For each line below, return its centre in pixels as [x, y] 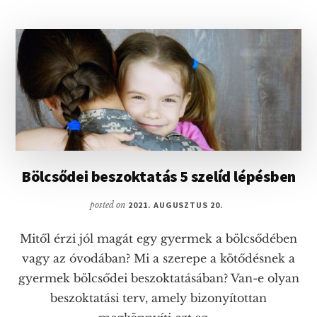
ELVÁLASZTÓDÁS [243, 62]
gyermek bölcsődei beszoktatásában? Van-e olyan [158, 278]
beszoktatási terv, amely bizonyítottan [158, 298]
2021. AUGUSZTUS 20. [176, 204]
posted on [109, 204]
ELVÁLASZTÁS [235, 31]
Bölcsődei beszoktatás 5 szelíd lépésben [158, 176]
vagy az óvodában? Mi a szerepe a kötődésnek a [158, 258]
